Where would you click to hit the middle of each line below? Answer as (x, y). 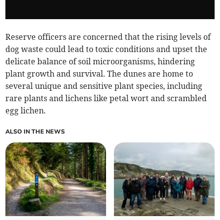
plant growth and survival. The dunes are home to (99, 74)
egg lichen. (26, 111)
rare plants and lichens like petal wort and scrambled (106, 98)
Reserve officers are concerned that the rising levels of (108, 37)
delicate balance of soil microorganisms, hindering (100, 62)
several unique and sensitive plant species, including (104, 86)
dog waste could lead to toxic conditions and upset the (107, 49)
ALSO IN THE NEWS (35, 132)
